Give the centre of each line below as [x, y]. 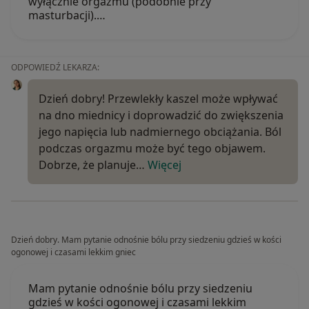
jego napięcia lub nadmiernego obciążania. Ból [160, 132]
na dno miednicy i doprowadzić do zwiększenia [161, 116]
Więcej [165, 165]
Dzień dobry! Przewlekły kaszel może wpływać [158, 99]
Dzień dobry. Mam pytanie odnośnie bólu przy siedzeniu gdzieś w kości [146, 240]
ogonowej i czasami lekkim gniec [73, 252]
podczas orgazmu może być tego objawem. [152, 149]
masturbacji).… [67, 16]
